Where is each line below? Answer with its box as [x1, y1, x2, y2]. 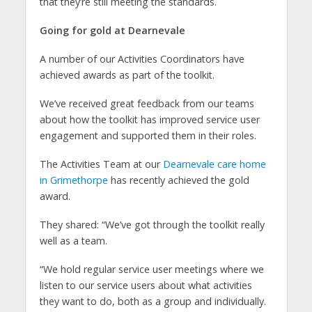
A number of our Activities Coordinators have [39, 52, 244, 66]
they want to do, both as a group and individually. [39, 294, 266, 308]
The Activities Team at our [39, 157, 163, 171]
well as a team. [39, 233, 107, 247]
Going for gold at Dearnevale [39, 24, 185, 38]
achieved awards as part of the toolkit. [39, 68, 214, 82]
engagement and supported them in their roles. [39, 128, 256, 142]
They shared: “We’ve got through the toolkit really [39, 217, 265, 231]
